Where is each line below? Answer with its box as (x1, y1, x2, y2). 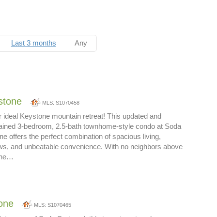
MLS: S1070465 (33, 202, 71, 208)
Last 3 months (11, 39, 56, 47)
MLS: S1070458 (42, 99, 79, 106)
